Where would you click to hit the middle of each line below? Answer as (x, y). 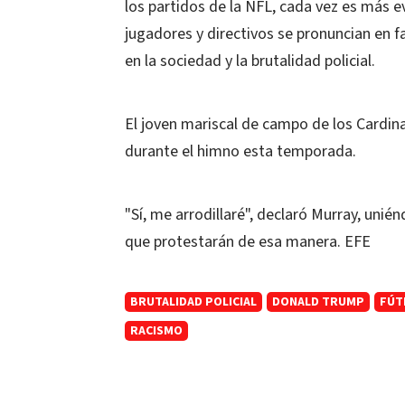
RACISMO (156, 330)
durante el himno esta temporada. (240, 151)
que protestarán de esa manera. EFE (248, 241)
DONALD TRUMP (318, 301)
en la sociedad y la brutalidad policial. (250, 61)
